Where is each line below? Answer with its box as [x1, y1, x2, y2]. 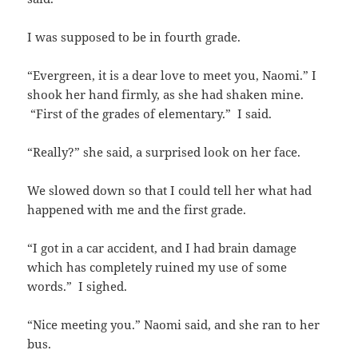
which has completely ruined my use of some [27, 259, 288, 276]
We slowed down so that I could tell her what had [27, 182, 312, 199]
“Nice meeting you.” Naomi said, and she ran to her [27, 316, 320, 333]
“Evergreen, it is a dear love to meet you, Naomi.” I [27, 67, 317, 84]
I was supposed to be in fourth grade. [27, 29, 241, 46]
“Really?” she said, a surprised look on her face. [27, 144, 301, 161]
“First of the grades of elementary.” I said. [27, 105, 272, 122]
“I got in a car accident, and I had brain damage [27, 240, 297, 257]
